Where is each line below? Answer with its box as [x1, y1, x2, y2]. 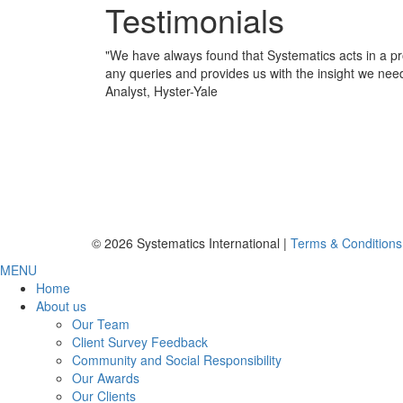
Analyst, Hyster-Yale [105, 81, 218, 100]
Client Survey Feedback [72, 332, 208, 351]
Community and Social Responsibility [72, 350, 282, 369]
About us [36, 296, 86, 315]
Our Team [72, 314, 130, 333]
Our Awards [72, 368, 139, 387]
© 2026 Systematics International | [92, 233, 291, 252]
